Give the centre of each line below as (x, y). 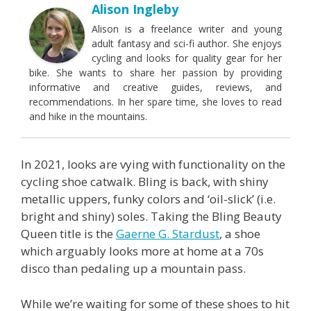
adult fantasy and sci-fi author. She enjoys (187, 44)
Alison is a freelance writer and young (187, 29)
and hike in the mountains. (88, 117)
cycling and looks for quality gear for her (187, 58)
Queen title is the (68, 234)
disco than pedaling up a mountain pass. (133, 269)
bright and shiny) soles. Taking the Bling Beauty (151, 217)
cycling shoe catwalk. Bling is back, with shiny (145, 182)
